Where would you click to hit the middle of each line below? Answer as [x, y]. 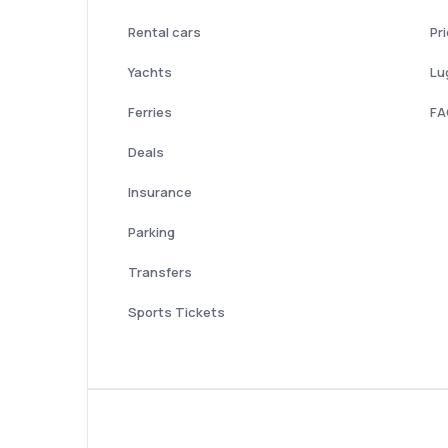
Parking [151, 232]
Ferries [150, 112]
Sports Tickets [176, 312]
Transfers [160, 272]
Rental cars [164, 32]
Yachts [150, 72]
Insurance [160, 192]
